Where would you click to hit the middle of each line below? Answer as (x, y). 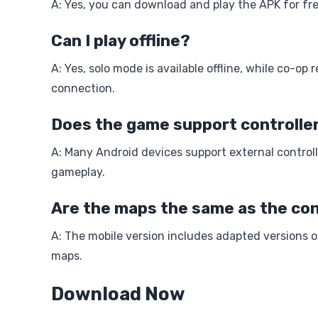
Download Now (118, 294)
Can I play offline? (121, 41)
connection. (83, 88)
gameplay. (78, 172)
